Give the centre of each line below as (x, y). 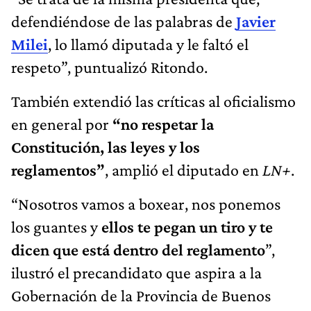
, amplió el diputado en (184, 169)
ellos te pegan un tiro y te (187, 226)
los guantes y (56, 226)
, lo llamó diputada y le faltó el (148, 44)
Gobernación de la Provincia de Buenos (141, 295)
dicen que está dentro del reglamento (138, 249)
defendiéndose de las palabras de (124, 21)
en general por (62, 124)
